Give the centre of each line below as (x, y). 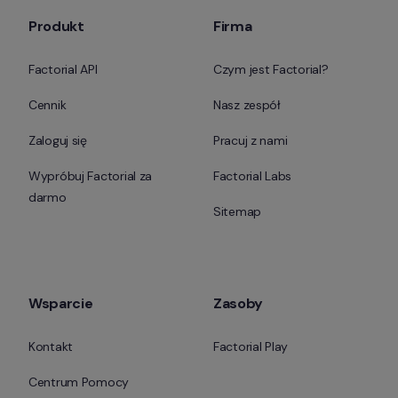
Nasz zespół (247, 105)
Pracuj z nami (250, 141)
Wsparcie (61, 304)
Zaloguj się (58, 141)
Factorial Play (251, 347)
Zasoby (238, 304)
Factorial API (63, 70)
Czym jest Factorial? (271, 70)
